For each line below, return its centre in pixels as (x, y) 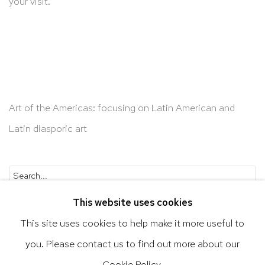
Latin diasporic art (49, 128)
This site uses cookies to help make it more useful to (132, 223)
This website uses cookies (132, 203)
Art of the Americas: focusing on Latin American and (122, 107)
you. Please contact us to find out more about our (132, 244)
